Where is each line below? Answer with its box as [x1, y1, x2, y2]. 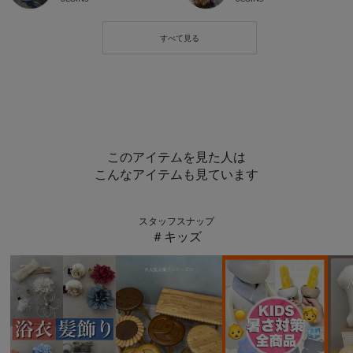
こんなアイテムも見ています [95, 166, 258, 182]
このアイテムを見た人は [107, 149, 246, 165]
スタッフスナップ [139, 215, 214, 228]
